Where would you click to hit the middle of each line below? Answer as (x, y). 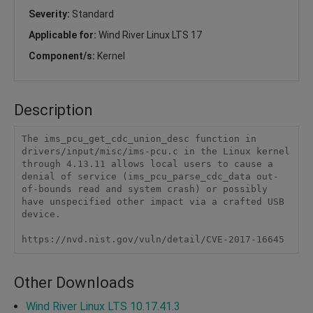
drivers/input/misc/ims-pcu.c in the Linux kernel (155, 152)
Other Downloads (74, 282)
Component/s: (63, 56)
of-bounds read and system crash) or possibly (144, 189)
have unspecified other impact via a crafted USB (153, 202)
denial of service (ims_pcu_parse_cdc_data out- (150, 177)
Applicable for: (64, 35)
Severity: (50, 14)
